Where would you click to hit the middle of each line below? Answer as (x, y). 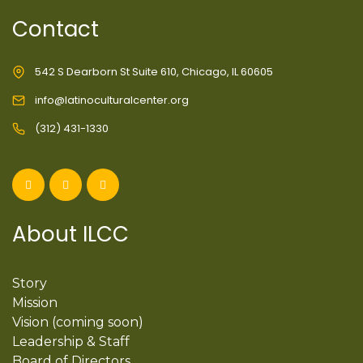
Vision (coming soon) (78, 322)
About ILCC (70, 234)
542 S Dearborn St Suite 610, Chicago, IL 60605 (154, 72)
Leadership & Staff (71, 342)
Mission (35, 303)
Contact (56, 29)
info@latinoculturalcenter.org (112, 100)
